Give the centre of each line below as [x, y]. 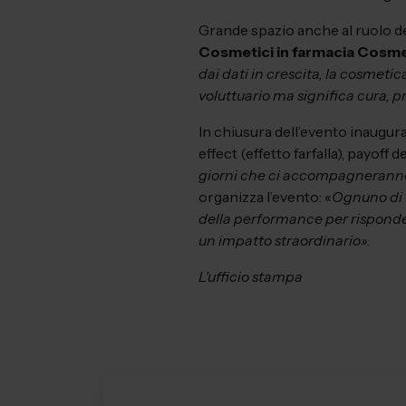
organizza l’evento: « [265, 197]
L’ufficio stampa [251, 276]
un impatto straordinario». [285, 240]
